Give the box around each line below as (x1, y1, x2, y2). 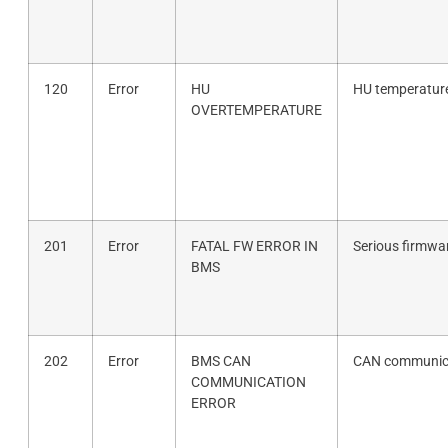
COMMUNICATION (190, 373, 306, 391)
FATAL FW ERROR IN (190, 237, 318, 255)
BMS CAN (190, 352, 251, 370)
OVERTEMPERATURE (190, 101, 322, 119)
